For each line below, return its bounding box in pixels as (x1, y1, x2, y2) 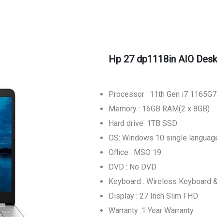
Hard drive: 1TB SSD (108, 119, 177, 128)
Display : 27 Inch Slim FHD (108, 191, 198, 201)
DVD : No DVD (108, 162, 156, 171)
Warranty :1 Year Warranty (108, 206, 194, 215)
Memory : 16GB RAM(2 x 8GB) (108, 104, 210, 113)
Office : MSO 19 (108, 148, 161, 157)
